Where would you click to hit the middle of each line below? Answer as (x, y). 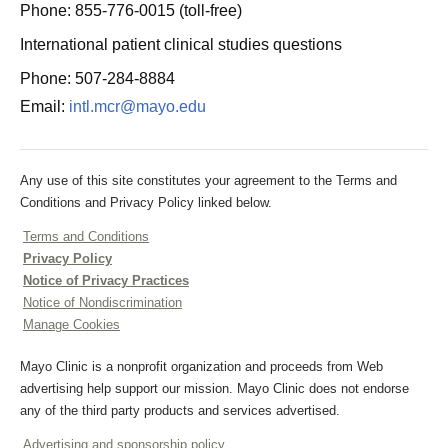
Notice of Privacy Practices (106, 280)
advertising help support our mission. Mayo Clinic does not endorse (214, 388)
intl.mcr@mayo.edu (137, 106)
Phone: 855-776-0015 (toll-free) (131, 10)
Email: (44, 106)
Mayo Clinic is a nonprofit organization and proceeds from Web (201, 366)
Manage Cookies (71, 324)
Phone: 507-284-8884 (97, 78)
